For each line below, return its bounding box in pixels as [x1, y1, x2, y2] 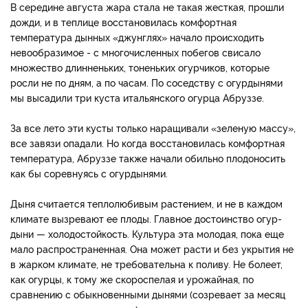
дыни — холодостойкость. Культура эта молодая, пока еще [10, 226, 284, 240]
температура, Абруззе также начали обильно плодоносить [10, 151, 285, 164]
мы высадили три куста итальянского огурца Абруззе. [10, 90, 264, 104]
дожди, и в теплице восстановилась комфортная [10, 14, 236, 28]
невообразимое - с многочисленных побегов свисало [10, 45, 261, 58]
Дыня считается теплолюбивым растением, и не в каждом [10, 196, 283, 210]
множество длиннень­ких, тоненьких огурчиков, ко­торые [10, 60, 269, 74]
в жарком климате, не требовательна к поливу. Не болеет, [10, 256, 283, 270]
